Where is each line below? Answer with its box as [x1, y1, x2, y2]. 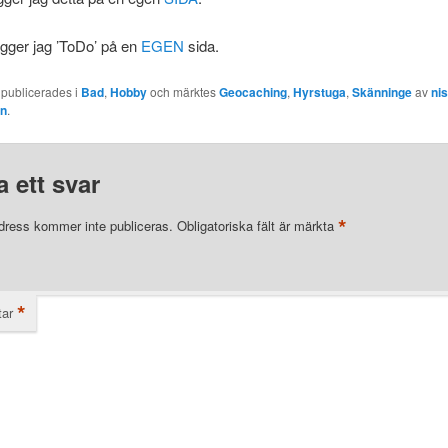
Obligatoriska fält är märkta [176, 216, 338, 236]
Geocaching [218, 82, 287, 101]
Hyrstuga [292, 82, 346, 101]
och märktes [146, 82, 219, 100]
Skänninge [351, 82, 412, 101]
